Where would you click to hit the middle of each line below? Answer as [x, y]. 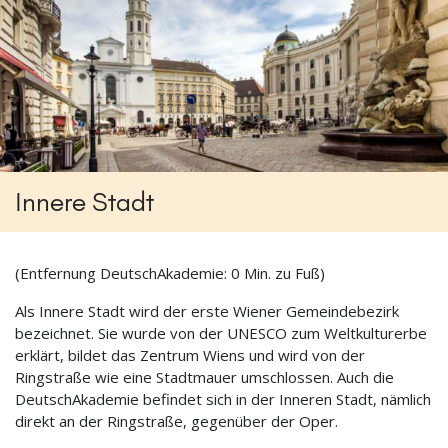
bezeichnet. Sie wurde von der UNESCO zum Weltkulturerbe [221, 333]
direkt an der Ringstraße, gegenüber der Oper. [176, 421]
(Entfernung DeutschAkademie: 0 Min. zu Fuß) [170, 273]
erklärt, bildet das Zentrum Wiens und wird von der [190, 355]
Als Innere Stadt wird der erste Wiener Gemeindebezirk [207, 311]
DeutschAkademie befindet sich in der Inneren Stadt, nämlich [223, 399]
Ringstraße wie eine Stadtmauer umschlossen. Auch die [204, 377]
